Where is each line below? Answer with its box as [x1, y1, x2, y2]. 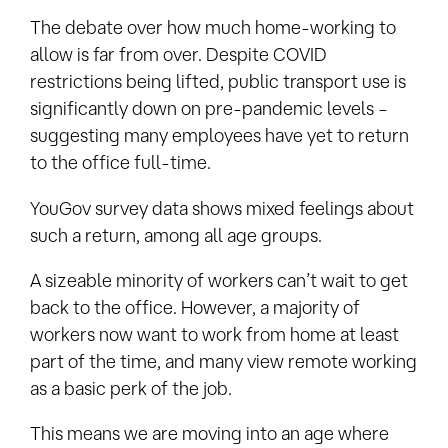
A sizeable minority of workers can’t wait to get [30, 270, 408, 291]
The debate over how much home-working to [30, 17, 396, 38]
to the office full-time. [30, 152, 211, 173]
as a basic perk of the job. [30, 378, 232, 399]
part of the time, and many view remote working [30, 351, 417, 372]
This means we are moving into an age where [30, 423, 389, 444]
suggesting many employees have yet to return [30, 125, 409, 146]
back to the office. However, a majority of [30, 297, 360, 318]
